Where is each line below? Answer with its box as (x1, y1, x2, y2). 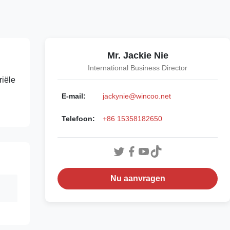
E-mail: (62, 92, 86, 101)
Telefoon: (62, 114, 95, 123)
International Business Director (88, 64, 187, 72)
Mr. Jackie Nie (107, 50, 168, 61)
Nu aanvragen (110, 174, 165, 183)
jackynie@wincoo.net (103, 92, 171, 101)
